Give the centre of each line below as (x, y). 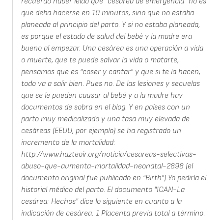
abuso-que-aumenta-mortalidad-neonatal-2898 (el (107, 166)
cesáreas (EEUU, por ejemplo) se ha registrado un (101, 131)
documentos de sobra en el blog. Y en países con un (105, 108)
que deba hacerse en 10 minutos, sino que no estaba (107, 13)
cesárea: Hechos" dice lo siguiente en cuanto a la (101, 202)
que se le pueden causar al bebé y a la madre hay (102, 96)
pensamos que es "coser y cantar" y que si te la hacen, (110, 72)
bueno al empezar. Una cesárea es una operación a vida (112, 49)
